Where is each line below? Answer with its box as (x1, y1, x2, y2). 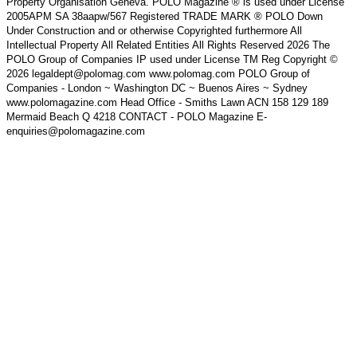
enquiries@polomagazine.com (6, 124, 145, 137)
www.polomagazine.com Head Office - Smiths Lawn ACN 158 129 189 (6, 96, 328, 108)
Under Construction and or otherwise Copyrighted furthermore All (6, 24, 302, 37)
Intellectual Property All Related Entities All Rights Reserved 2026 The (6, 38, 330, 51)
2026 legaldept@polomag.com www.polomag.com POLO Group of (6, 67, 310, 80)
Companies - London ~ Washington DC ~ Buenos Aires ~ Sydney (6, 81, 308, 94)
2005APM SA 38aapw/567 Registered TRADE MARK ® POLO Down (6, 10, 323, 22)
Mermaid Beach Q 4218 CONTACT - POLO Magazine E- (6, 110, 267, 123)
